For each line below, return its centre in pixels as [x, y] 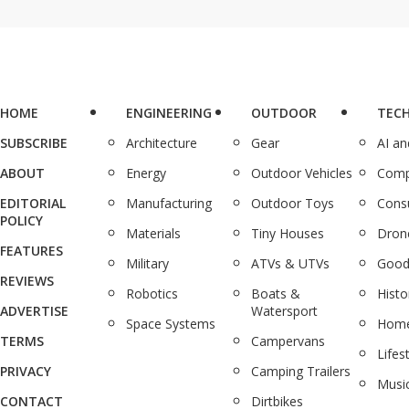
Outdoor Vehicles [302, 173]
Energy [146, 173]
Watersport [285, 310]
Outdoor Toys [293, 203]
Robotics [152, 293]
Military [147, 263]
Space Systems [170, 323]
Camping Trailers [301, 371]
